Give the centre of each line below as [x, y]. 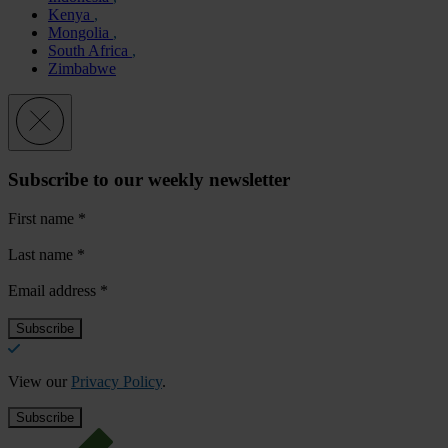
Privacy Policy [116, 381]
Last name [42, 254]
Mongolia [80, 32]
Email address [54, 290]
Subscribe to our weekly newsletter [149, 180]
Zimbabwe [82, 68]
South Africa [90, 50]
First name [43, 218]
